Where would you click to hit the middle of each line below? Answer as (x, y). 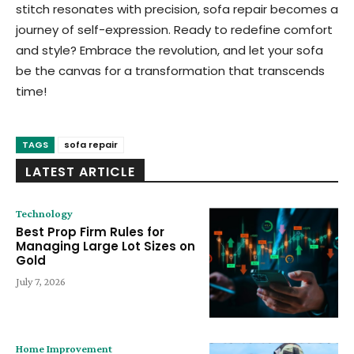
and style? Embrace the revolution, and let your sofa (169, 50)
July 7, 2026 (41, 281)
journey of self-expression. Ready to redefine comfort (174, 30)
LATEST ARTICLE (80, 172)
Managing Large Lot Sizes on (105, 246)
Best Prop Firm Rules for (90, 232)
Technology (44, 213)
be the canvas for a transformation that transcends (170, 71)
